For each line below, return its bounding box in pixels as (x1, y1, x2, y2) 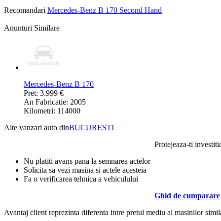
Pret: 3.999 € (24, 89, 64, 98)
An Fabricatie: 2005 (24, 98, 86, 107)
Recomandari (4, 6, 45, 15)
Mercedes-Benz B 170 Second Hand (47, 6, 162, 15)
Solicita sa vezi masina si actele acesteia (24, 166, 147, 175)
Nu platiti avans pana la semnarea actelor (24, 157, 150, 166)
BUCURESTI (69, 123, 114, 132)
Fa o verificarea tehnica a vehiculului (24, 175, 138, 184)
